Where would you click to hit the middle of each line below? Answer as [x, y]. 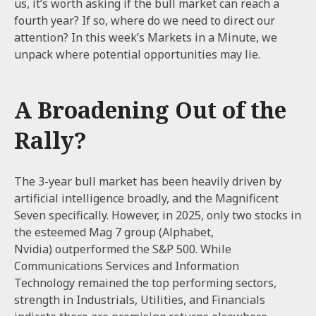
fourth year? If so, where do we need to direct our [145, 20]
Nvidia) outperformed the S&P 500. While [123, 249]
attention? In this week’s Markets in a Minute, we [146, 37]
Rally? [50, 140]
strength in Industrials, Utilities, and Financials [140, 300]
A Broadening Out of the [150, 110]
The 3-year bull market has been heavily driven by [148, 181]
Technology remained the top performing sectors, [145, 283]
